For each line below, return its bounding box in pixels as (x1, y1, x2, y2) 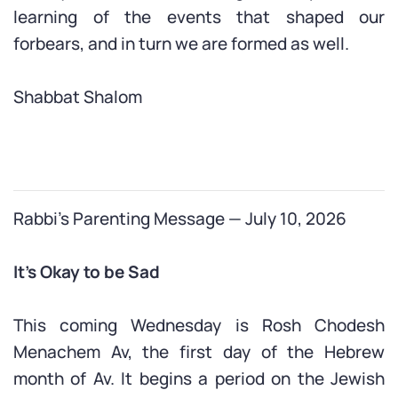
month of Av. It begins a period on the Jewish (13, 367, 385, 390)
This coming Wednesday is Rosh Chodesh (13, 314, 385, 337)
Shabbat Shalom (13, 85, 142, 108)
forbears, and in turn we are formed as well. (13, 32, 349, 55)
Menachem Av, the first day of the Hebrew (13, 340, 385, 363)
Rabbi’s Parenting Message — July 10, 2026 (13, 207, 346, 230)
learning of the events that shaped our (13, 5, 385, 28)
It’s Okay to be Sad (13, 260, 160, 283)
